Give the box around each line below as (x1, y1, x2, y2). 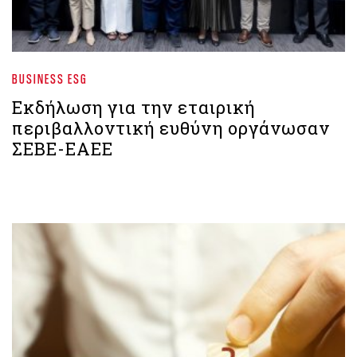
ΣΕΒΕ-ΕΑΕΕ (12, 136, 113, 160)
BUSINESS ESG (12, 69, 88, 87)
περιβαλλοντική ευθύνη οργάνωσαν (12, 116, 330, 139)
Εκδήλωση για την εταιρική (12, 95, 255, 119)
